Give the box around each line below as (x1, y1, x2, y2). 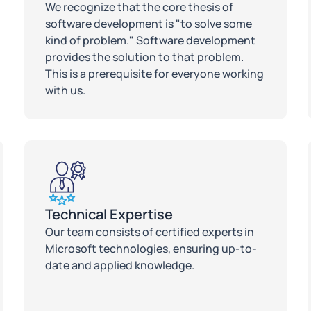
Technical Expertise (44, 204, 173, 224)
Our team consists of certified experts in (44, 224, 254, 239)
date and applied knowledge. (44, 257, 194, 273)
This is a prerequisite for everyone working (44, 65, 264, 81)
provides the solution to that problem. (44, 49, 244, 65)
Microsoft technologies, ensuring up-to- (44, 240, 257, 256)
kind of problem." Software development (44, 32, 255, 48)
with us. (44, 82, 85, 98)
